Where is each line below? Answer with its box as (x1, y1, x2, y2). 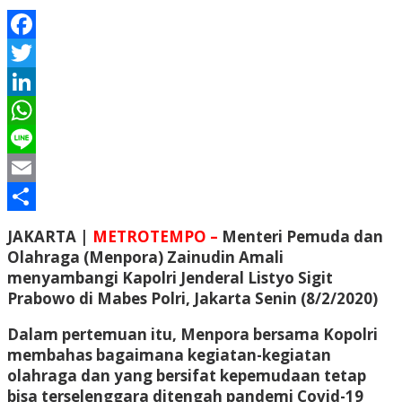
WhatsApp (7, 127, 84, 149)
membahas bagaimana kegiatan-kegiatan (7, 344, 331, 365)
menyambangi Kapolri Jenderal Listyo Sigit (7, 267, 333, 288)
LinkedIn (7, 99, 74, 120)
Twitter (7, 70, 65, 92)
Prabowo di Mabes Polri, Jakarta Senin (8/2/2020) (7, 287, 378, 309)
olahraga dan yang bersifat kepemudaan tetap (7, 364, 366, 386)
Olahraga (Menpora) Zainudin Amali (7, 246, 284, 267)
